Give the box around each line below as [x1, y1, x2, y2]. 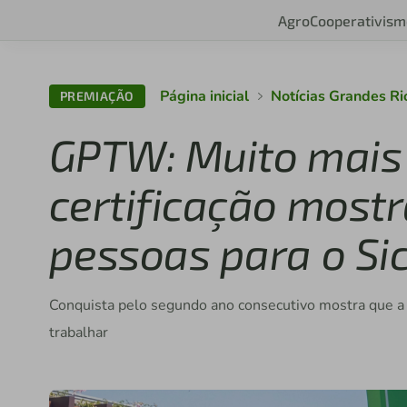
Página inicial [159, 86, 249, 106]
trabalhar [48, 323, 108, 342]
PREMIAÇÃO [59, 88, 134, 104]
